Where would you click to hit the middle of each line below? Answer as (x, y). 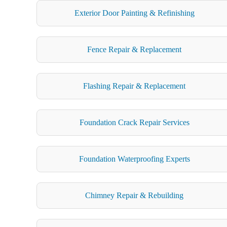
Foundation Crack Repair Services (134, 122)
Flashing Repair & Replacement (135, 86)
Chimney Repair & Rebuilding (135, 195)
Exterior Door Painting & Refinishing (134, 13)
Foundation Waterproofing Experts (134, 159)
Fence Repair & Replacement (135, 49)
